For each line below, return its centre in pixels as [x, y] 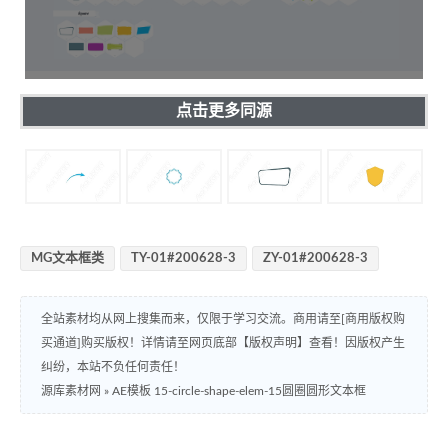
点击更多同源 [224, 110]
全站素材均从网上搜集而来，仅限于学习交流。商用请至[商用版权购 [223, 319]
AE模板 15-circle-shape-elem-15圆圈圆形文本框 [239, 391]
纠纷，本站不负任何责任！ [113, 367]
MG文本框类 [67, 259]
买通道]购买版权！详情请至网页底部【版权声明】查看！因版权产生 [223, 343]
